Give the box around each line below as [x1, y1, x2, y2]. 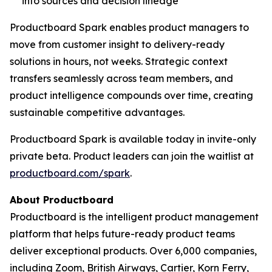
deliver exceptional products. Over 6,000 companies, [10, 245, 257, 257]
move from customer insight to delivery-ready [10, 38, 225, 50]
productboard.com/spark [10, 167, 130, 179]
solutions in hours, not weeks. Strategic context [10, 55, 228, 67]
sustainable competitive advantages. [10, 106, 185, 118]
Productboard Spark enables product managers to [10, 21, 249, 33]
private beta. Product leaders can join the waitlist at [10, 150, 254, 162]
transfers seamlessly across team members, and [10, 72, 233, 84]
